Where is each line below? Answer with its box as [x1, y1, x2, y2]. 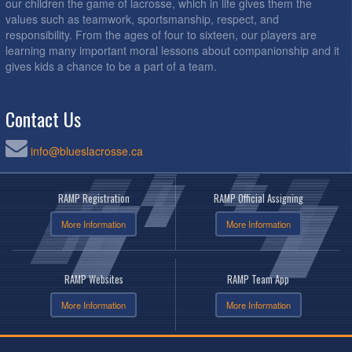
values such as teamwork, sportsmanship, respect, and [5, 10, 279, 27]
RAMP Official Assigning [213, 190, 303, 206]
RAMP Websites [64, 271, 123, 287]
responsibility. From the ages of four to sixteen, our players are [5, 26, 317, 42]
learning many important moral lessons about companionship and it [5, 42, 339, 58]
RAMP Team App [227, 271, 289, 287]
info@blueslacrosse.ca [31, 142, 143, 159]
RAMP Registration [57, 190, 130, 206]
